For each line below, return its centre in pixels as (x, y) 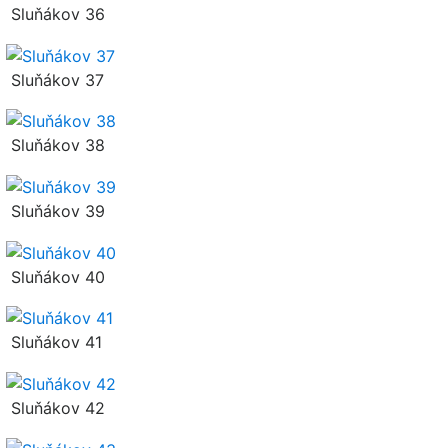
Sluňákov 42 (55, 407)
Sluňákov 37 (55, 79)
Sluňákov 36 (55, 14)
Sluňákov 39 (55, 210)
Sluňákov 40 (55, 276)
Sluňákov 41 (54, 342)
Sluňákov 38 (55, 145)
